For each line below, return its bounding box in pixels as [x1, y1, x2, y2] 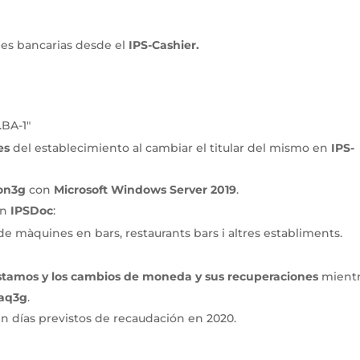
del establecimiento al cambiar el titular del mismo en [10, 140, 332, 155]
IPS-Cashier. [129, 37, 200, 52]
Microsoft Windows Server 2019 [54, 182, 237, 197]
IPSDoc [10, 202, 54, 218]
